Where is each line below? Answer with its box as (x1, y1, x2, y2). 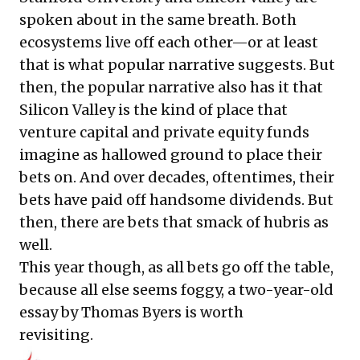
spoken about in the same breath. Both (19, 10, 297, 29)
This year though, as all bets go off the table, (19, 257, 333, 276)
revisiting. (19, 325, 116, 344)
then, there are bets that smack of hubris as (19, 212, 329, 231)
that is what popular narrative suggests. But (19, 55, 335, 74)
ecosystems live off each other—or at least (19, 32, 318, 51)
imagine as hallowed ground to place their (19, 145, 322, 164)
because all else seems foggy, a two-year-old (19, 280, 333, 299)
